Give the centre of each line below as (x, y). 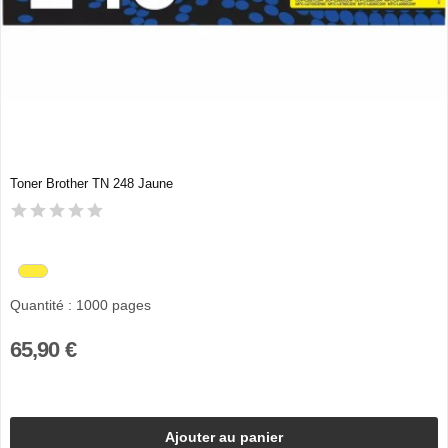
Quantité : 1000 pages (80, 305)
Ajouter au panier (224, 437)
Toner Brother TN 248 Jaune (91, 183)
